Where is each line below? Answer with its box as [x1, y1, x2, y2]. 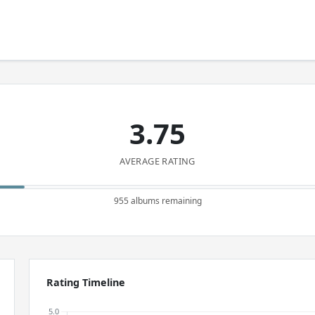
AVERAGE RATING [120, 155, 195, 167]
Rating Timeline [46, 276, 126, 289]
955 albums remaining [113, 195, 202, 207]
